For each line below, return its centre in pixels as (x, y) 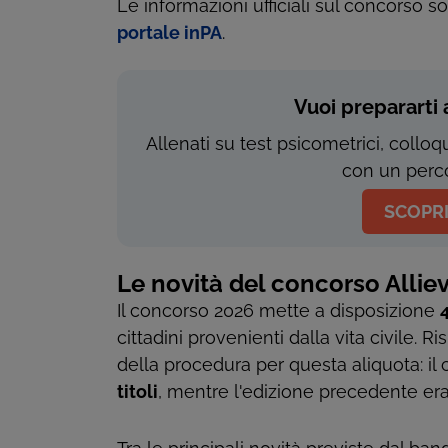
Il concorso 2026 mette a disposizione (278, 311)
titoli (137, 392)
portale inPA (169, 33)
